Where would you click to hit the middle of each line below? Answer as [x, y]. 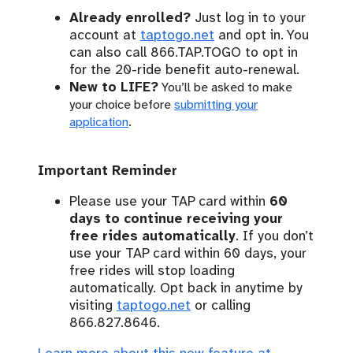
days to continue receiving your [176, 218]
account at [105, 35]
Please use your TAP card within [169, 201]
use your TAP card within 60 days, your [188, 253]
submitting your [216, 105]
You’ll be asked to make [225, 87]
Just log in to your [248, 18]
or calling [221, 305]
